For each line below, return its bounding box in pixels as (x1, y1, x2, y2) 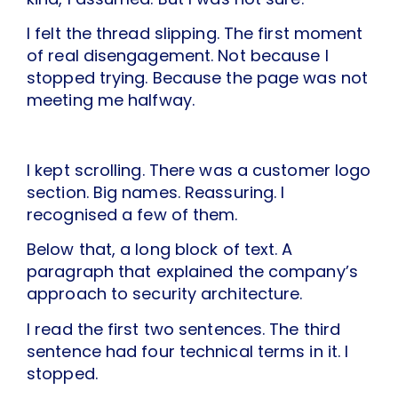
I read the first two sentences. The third (27, 317, 341, 340)
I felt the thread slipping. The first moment (27, 22, 363, 45)
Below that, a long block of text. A (27, 238, 293, 261)
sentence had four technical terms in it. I (27, 339, 349, 362)
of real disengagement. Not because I (27, 44, 329, 68)
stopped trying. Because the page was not (27, 67, 369, 90)
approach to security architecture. (27, 283, 303, 306)
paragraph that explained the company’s (27, 260, 358, 283)
